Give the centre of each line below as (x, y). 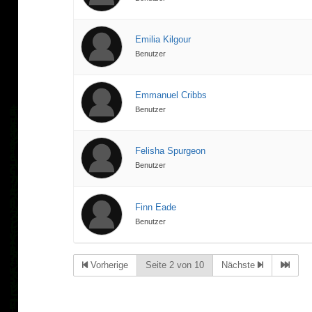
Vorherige (108, 265)
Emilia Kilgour (163, 40)
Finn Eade (156, 208)
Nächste (240, 265)
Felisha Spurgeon (171, 151)
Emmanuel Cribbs (171, 95)
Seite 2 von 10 (175, 265)
